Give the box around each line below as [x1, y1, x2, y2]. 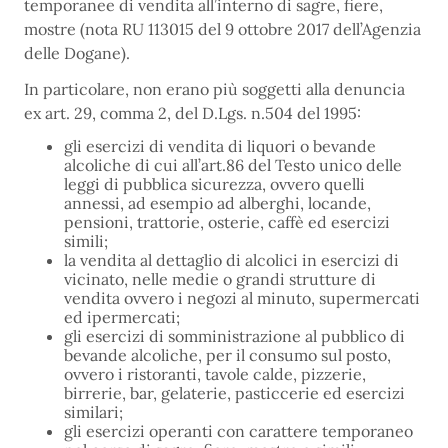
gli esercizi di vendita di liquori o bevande [64, 136, 376, 156]
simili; [64, 231, 108, 251]
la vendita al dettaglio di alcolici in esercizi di [64, 250, 399, 270]
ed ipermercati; [64, 307, 180, 327]
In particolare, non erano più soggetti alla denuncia [24, 79, 405, 99]
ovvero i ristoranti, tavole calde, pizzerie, [64, 364, 366, 384]
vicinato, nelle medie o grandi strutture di [64, 269, 376, 289]
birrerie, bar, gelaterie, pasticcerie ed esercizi [64, 383, 405, 403]
